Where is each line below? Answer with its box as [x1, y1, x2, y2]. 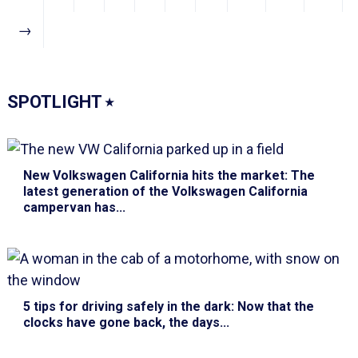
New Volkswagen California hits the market [22, 168, 284, 184]
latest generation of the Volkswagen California [22, 184, 308, 200]
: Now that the [230, 299, 314, 315]
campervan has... [22, 200, 125, 216]
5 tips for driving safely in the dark [22, 299, 231, 315]
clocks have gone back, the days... [22, 315, 229, 331]
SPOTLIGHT [6, 92, 105, 112]
